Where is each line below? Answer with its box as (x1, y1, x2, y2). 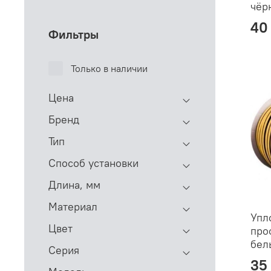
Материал (48, 199, 97, 214)
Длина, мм (48, 177, 100, 192)
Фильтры (48, 26, 99, 42)
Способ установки (48, 155, 139, 170)
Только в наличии (70, 62, 148, 74)
